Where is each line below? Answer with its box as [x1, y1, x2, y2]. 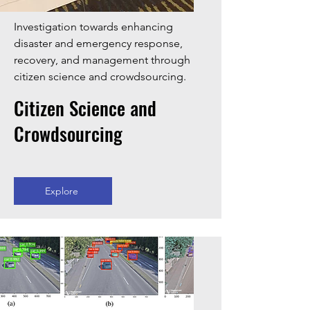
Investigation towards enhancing [14, 20, 173, 33]
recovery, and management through [14, 53, 190, 66]
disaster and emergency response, [14, 37, 183, 50]
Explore [45, 185, 78, 197]
